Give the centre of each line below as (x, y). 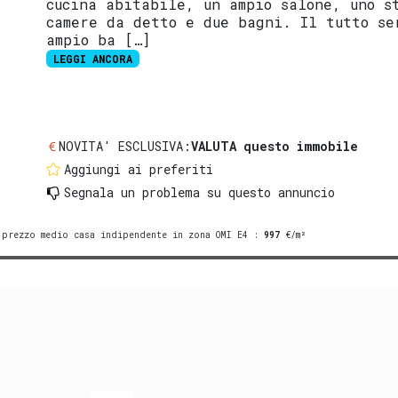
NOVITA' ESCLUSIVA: (125, 147)
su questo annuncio (268, 193)
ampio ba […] (99, 40)
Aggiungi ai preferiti (139, 170)
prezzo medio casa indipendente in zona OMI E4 (125, 235)
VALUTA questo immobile (275, 147)
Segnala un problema (132, 193)
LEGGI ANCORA (93, 59)
